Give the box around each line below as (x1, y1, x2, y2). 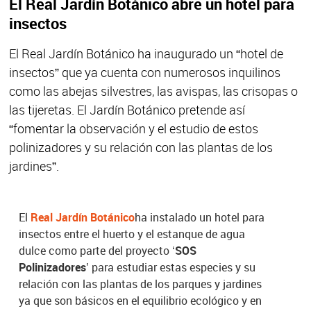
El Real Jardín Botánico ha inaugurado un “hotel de (8, 44, 283, 62)
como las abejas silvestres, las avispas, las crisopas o (8, 82, 298, 99)
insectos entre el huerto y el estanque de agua (19, 226, 246, 242)
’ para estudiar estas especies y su (86, 259, 256, 275)
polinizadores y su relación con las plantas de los (8, 138, 273, 155)
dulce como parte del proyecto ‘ (19, 242, 176, 258)
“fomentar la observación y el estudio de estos (8, 119, 258, 137)
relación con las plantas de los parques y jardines (19, 276, 262, 292)
